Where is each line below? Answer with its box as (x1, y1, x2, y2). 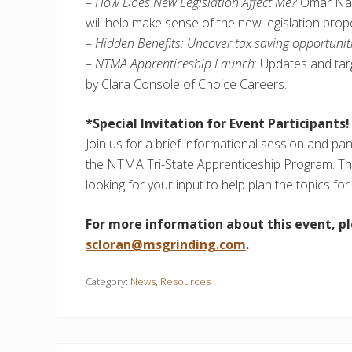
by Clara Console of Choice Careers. (86, 75, 287, 93)
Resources (160, 273, 211, 288)
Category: (86, 273, 130, 288)
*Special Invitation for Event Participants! (86, 114, 350, 132)
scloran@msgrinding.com (86, 235, 246, 253)
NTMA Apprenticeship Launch (95, 54, 255, 72)
